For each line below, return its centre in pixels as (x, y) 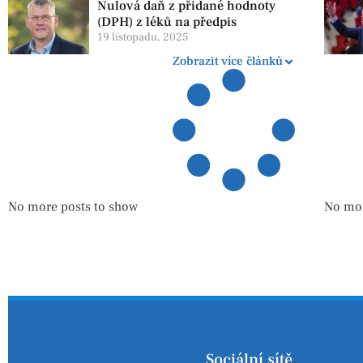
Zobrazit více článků (228, 62)
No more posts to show (73, 207)
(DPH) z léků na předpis (167, 22)
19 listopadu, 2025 (143, 38)
